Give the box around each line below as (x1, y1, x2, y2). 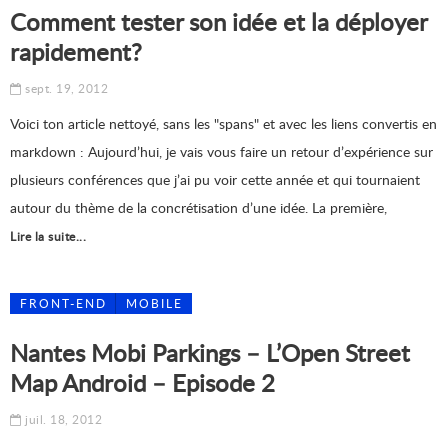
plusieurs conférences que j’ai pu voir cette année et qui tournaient (10, 170, 420, 189)
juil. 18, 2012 (21, 411, 102, 428)
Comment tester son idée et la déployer (10, 5, 427, 38)
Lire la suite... (10, 228, 86, 245)
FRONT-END (20, 295, 107, 312)
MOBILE (126, 295, 183, 312)
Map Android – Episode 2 (10, 366, 275, 399)
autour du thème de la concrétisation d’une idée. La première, (10, 198, 387, 217)
